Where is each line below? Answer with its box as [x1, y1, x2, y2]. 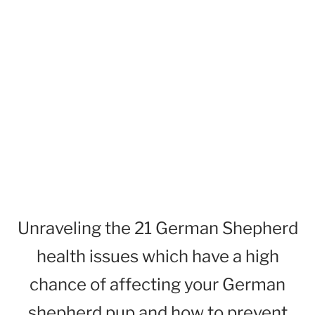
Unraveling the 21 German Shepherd [17, 217, 298, 238]
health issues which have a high [36, 245, 279, 266]
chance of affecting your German [30, 274, 285, 295]
